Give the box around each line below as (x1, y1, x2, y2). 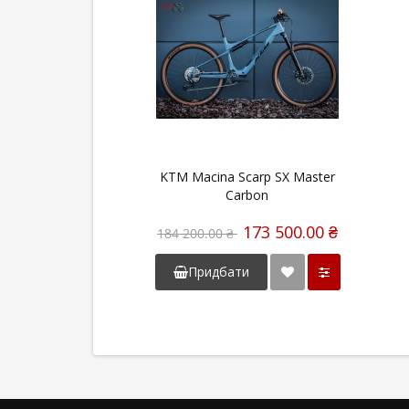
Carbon (225, 186, 269, 204)
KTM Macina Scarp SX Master (159, 168, 335, 185)
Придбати (187, 263, 249, 280)
